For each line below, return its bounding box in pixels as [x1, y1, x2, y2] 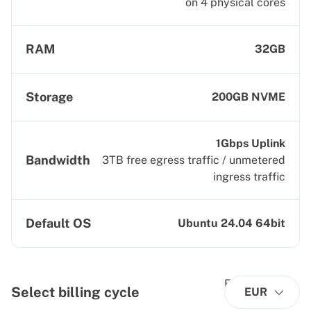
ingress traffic [213, 170, 285, 183]
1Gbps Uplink [216, 137, 285, 150]
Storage [26, 90, 73, 104]
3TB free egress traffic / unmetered [102, 153, 285, 167]
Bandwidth [26, 153, 90, 167]
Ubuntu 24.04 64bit [178, 217, 285, 230]
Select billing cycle [11, 284, 140, 301]
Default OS [26, 216, 91, 230]
